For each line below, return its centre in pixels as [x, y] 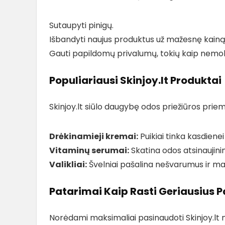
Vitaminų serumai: [89, 150]
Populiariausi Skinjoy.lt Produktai [135, 80]
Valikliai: [68, 164]
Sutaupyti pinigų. [81, 25]
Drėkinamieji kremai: [94, 136]
